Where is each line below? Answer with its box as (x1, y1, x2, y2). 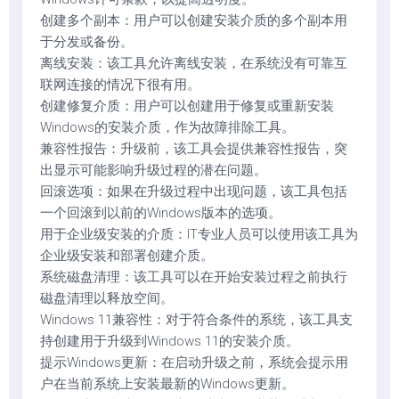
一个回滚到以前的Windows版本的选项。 (40, 205, 281, 221)
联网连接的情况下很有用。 (40, 77, 200, 93)
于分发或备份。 (40, 34, 134, 50)
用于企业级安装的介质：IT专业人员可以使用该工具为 (40, 226, 358, 242)
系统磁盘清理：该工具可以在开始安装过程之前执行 (40, 269, 347, 285)
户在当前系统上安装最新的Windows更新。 (40, 376, 295, 392)
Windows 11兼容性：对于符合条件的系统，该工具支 (40, 312, 353, 328)
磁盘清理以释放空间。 (40, 290, 174, 306)
